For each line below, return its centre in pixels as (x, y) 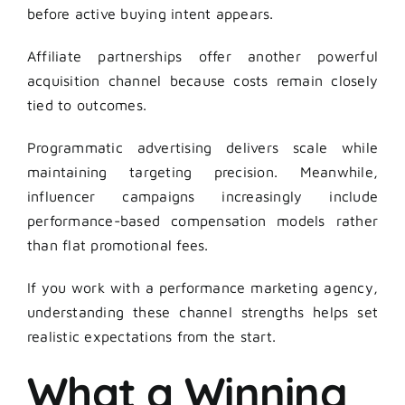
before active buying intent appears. (151, 13)
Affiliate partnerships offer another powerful (202, 56)
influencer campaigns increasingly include (202, 196)
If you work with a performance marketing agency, (202, 287)
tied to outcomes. (87, 104)
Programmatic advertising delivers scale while (202, 147)
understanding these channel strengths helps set (202, 311)
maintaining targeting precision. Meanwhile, (202, 171)
